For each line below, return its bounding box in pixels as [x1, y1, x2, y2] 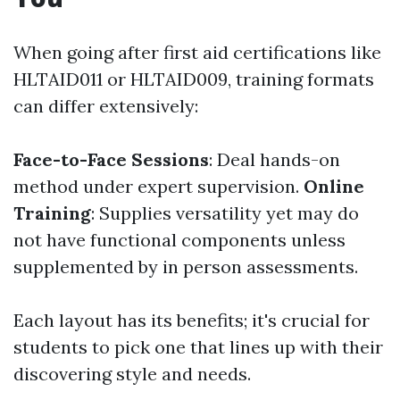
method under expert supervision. [13, 175, 304, 197]
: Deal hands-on [209, 148, 340, 171]
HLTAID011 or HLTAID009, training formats [13, 68, 374, 90]
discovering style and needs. [13, 362, 251, 385]
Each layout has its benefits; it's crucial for [13, 309, 370, 331]
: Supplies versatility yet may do [91, 202, 359, 224]
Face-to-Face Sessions [13, 148, 209, 171]
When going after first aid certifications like [13, 41, 381, 63]
